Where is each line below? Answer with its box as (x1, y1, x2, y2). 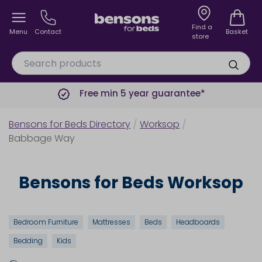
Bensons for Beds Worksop (19, 171, 243, 194)
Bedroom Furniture (13, 217, 78, 227)
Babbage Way (9, 132, 75, 145)
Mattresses (92, 217, 130, 227)
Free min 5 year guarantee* (80, 87, 205, 99)
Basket (226, 27, 248, 36)
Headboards (176, 217, 220, 227)
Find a (192, 22, 213, 32)
